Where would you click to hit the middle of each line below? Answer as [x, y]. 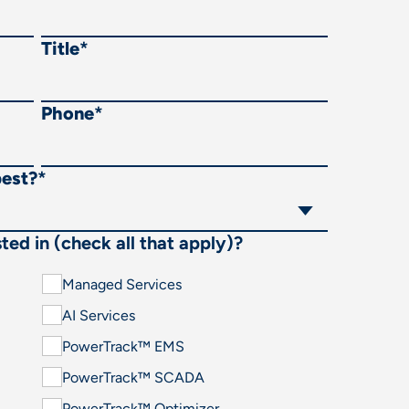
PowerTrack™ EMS [123, 346]
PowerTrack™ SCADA [133, 377]
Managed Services [121, 284]
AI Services [98, 315]
